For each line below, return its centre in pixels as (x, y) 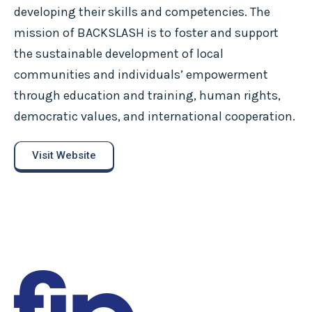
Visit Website (64, 155)
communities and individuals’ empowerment (141, 75)
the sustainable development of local (119, 54)
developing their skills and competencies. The (142, 12)
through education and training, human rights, (147, 95)
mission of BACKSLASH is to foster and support (146, 33)
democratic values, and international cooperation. (155, 116)
